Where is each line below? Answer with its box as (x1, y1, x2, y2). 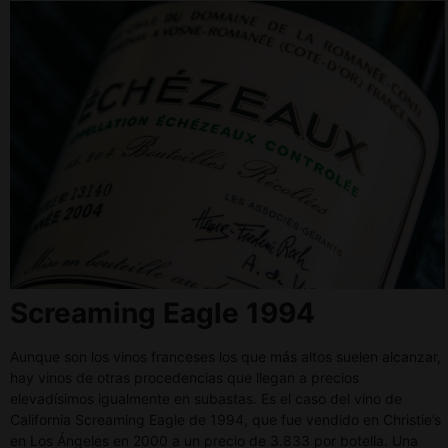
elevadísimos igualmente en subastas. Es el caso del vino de (10, 390, 402, 408)
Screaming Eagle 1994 (10, 296, 315, 331)
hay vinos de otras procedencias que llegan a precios (10, 369, 359, 387)
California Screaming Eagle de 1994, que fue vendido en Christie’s (10, 411, 441, 429)
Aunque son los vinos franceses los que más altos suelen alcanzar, (10, 348, 441, 366)
